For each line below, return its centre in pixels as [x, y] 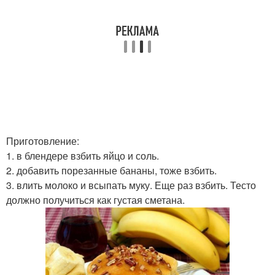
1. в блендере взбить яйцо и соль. [83, 156]
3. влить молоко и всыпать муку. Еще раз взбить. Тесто [131, 185]
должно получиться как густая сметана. [95, 200]
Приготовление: [43, 141]
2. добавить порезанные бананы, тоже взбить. [111, 170]
